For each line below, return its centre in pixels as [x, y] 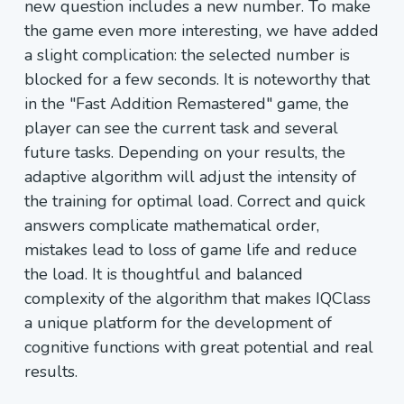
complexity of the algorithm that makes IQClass [197, 298]
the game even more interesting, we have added [202, 31]
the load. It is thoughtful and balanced [164, 274]
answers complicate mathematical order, [172, 225]
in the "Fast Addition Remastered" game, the [187, 104]
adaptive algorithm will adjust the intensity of [190, 177]
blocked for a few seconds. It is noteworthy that [197, 79]
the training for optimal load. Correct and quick [195, 201]
